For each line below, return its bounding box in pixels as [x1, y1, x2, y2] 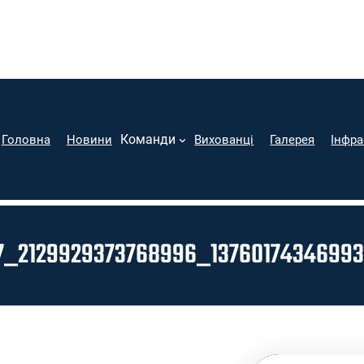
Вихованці [194, 132, 254, 147]
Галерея [270, 132, 315, 147]
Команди [119, 132, 175, 148]
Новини [66, 132, 112, 147]
